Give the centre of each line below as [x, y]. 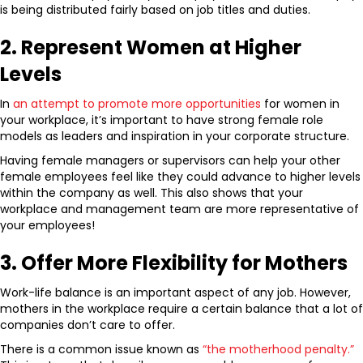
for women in [300, 104]
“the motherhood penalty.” [278, 350]
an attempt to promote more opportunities [137, 104]
